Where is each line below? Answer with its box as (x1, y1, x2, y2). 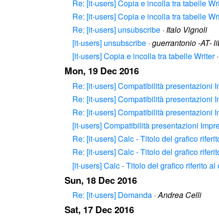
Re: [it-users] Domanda (72, 189, 152, 200)
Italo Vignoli (166, 24, 207, 36)
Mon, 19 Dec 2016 (65, 64, 139, 78)
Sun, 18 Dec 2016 (65, 173, 137, 187)
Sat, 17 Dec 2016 (65, 202, 134, 216)
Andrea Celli (158, 189, 201, 200)
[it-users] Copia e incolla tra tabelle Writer (72, 50, 215, 62)
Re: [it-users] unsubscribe (72, 24, 160, 36)
